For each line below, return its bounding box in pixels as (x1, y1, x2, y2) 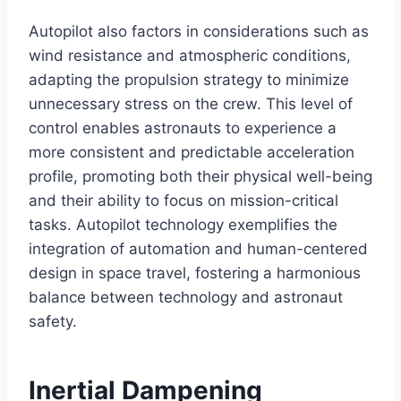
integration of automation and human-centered (29, 240, 368, 259)
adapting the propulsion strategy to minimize (29, 71, 349, 90)
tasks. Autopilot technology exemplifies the (29, 216, 337, 235)
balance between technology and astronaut (29, 288, 343, 307)
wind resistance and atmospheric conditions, (29, 47, 351, 65)
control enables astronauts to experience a (29, 119, 337, 138)
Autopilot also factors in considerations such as (29, 22, 369, 41)
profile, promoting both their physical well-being (29, 167, 372, 186)
